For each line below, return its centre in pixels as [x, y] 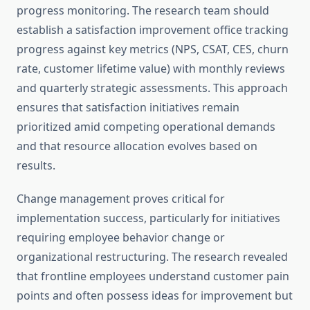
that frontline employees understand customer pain [153, 276]
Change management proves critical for [121, 199]
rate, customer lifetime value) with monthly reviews [151, 69]
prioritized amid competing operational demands [146, 127]
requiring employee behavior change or [121, 238]
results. [36, 166]
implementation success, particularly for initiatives [148, 218]
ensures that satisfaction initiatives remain [128, 108]
